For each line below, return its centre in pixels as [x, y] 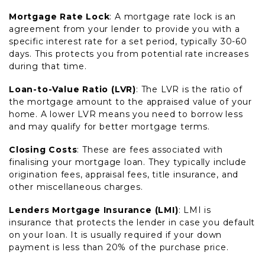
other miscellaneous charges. [76, 187]
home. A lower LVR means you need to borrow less [126, 114]
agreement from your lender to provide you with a [125, 29]
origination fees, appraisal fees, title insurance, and [124, 174]
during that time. [48, 66]
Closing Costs [43, 150]
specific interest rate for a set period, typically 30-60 [128, 41]
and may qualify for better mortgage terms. [109, 127]
